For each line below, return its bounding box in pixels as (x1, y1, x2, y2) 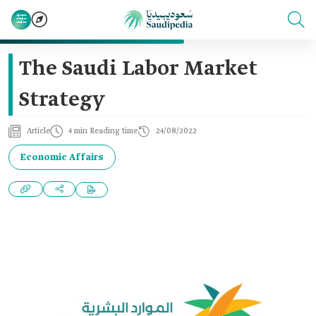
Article (27, 126, 50, 136)
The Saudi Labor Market (19, 56, 257, 83)
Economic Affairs (20, 151, 104, 164)
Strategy (19, 87, 105, 114)
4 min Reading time (68, 126, 138, 136)
